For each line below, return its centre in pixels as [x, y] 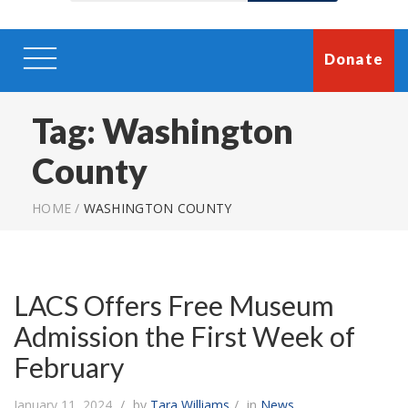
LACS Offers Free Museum [174, 305]
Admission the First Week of [184, 336]
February [69, 367]
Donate [353, 58]
